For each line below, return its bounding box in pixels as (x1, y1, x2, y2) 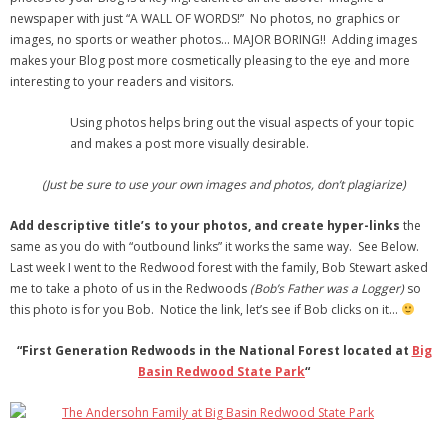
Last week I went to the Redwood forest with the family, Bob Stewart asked (10, 259, 428, 276)
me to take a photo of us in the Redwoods (10, 280, 250, 297)
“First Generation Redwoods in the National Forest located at (16, 342, 412, 359)
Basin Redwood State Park (138, 363, 305, 380)
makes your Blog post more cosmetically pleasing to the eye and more (10, 52, 410, 69)
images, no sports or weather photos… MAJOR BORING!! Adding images (10, 31, 417, 48)
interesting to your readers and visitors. (10, 73, 237, 90)
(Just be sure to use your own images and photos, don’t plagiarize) (42, 176, 406, 193)
